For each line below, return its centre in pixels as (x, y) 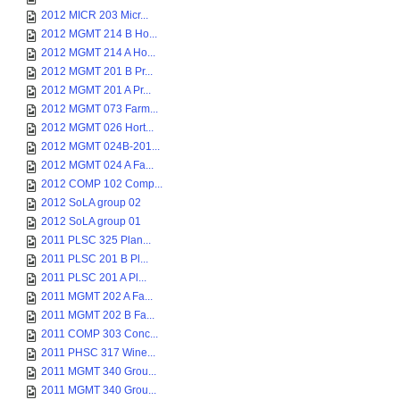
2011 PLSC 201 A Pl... (94, 278)
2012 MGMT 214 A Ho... (98, 53)
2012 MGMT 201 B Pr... (97, 71)
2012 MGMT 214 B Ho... (99, 34)
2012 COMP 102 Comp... (102, 184)
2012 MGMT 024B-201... (100, 146)
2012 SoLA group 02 (91, 203)
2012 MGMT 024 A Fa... (97, 165)
